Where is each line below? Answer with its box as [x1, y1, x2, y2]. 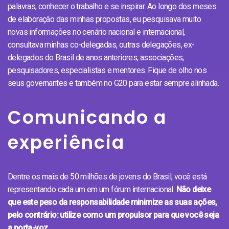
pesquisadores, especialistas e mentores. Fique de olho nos [8, 65, 207, 75]
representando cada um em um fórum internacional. [8, 184, 176, 194]
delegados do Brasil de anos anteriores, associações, [8, 52, 184, 62]
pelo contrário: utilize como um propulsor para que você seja [8, 210, 219, 220]
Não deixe [176, 184, 211, 194]
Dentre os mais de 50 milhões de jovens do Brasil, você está [8, 171, 207, 181]
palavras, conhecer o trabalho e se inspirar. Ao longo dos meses [8, 1, 217, 11]
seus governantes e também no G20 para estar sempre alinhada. [8, 78, 219, 88]
